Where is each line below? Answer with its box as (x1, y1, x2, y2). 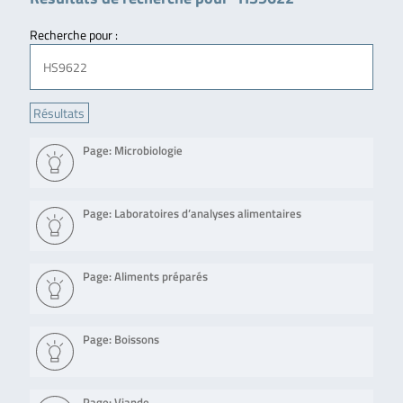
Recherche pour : (29, 24, 118, 44)
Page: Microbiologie (83, 142, 184, 160)
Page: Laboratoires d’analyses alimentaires (83, 205, 302, 223)
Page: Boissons (83, 331, 160, 349)
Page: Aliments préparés (83, 268, 209, 286)
